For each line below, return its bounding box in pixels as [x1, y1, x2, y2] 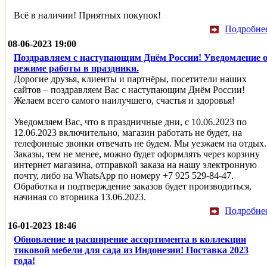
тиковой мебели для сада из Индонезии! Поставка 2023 [14, 244, 249, 255]
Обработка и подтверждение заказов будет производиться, [14, 181, 252, 191]
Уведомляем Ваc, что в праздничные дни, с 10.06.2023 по [14, 116, 247, 127]
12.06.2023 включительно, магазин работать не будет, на [14, 127, 242, 138]
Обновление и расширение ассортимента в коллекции [14, 234, 246, 244]
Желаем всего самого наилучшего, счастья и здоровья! [14, 95, 235, 105]
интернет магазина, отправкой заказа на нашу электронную [14, 159, 257, 170]
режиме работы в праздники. [14, 63, 139, 73]
